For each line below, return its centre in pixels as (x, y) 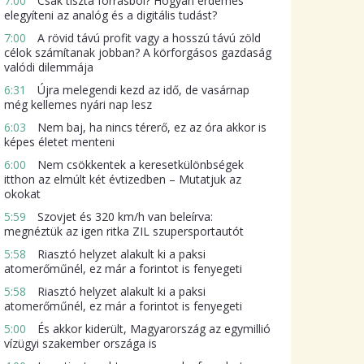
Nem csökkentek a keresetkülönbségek (139, 165)
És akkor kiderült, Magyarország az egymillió (152, 329)
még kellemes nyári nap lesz (78, 104)
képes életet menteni (59, 142)
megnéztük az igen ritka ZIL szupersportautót (123, 231)
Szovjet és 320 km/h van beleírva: (123, 217)
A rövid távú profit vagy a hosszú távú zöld (147, 38)
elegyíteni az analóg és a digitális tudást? (110, 15)
